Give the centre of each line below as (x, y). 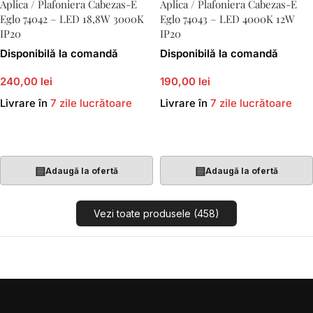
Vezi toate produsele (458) (156, 213)
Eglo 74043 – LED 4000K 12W (227, 19)
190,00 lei (185, 81)
